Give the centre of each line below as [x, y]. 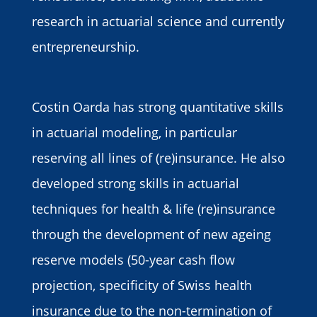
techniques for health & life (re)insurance [153, 209]
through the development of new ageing [151, 235]
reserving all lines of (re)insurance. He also [158, 158]
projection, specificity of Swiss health [142, 286]
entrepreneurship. [85, 47]
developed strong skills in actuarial [135, 184]
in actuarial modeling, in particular [134, 133]
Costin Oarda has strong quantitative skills [157, 107]
